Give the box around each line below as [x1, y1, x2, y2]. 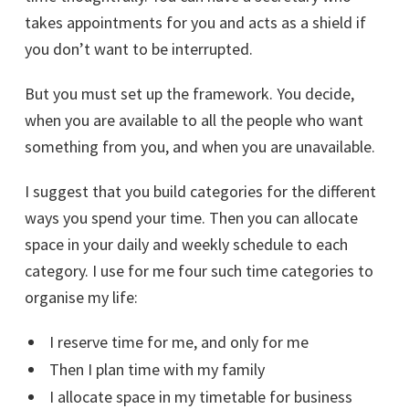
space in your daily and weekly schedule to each [25, 234, 348, 256]
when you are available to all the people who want [25, 110, 363, 131]
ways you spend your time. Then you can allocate [25, 207, 358, 229]
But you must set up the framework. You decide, [25, 83, 354, 105]
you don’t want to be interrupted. [25, 38, 253, 60]
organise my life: [25, 287, 138, 309]
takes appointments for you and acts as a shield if [25, 12, 366, 34]
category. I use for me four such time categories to [25, 260, 373, 282]
